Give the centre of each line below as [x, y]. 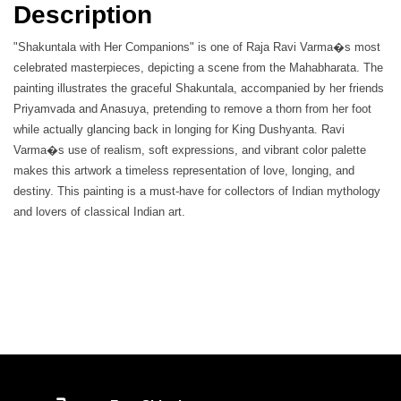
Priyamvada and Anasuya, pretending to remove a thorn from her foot [192, 108]
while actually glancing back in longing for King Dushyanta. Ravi [179, 129]
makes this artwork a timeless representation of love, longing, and [184, 170]
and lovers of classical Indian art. [99, 211]
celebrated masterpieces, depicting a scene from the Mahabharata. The [198, 67]
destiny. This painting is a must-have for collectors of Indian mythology [197, 191]
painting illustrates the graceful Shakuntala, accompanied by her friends [199, 88]
